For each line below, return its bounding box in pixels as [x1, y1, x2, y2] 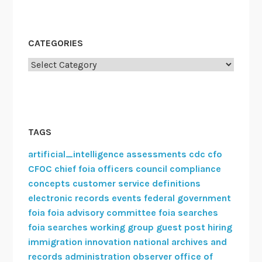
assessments [126, 148, 187, 160]
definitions [151, 177, 201, 189]
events [111, 192, 142, 204]
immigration [27, 236, 82, 247]
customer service [72, 177, 150, 189]
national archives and [133, 236, 227, 247]
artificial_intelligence [27, 148, 124, 160]
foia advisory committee [47, 206, 156, 218]
